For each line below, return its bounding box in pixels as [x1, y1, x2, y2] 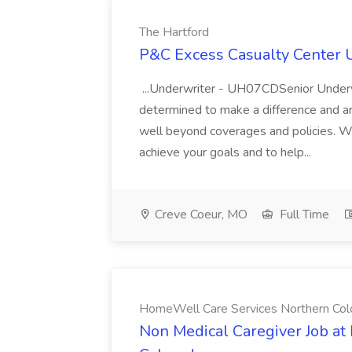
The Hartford [139, 24, 209, 41]
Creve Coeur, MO [152, 206, 247, 223]
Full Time [277, 206, 329, 223]
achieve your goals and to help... [139, 144, 314, 161]
